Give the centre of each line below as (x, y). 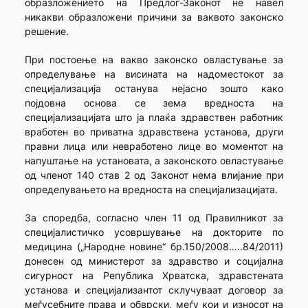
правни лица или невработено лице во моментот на (154, 146)
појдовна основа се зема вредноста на (154, 103)
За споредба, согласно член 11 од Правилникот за (154, 218)
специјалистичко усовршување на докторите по (154, 232)
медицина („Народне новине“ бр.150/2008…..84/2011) (154, 247)
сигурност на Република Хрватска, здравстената (154, 276)
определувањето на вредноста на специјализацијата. (151, 190)
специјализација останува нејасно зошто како (154, 89)
